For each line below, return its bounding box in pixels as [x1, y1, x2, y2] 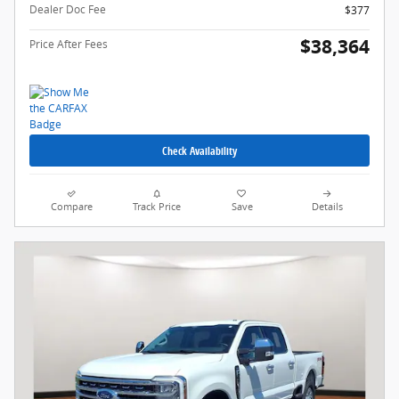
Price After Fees [29, 37, 108, 53]
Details [311, 200, 343, 214]
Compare [51, 200, 94, 214]
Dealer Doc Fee [29, 2, 106, 18]
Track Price [133, 200, 182, 214]
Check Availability [162, 142, 237, 159]
